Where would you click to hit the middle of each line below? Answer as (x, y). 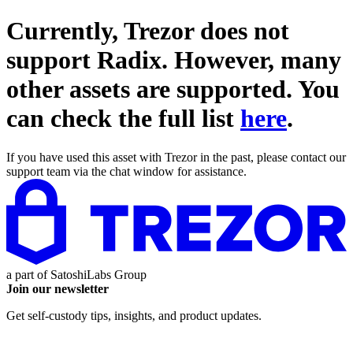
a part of (28, 274)
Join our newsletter (58, 288)
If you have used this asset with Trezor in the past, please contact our (176, 157)
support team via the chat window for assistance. (126, 171)
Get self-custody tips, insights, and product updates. (134, 315)
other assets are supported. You (173, 89)
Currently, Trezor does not (148, 31)
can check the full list (123, 119)
